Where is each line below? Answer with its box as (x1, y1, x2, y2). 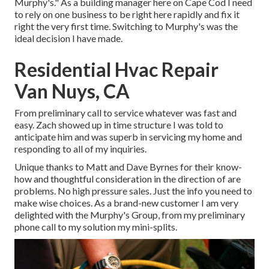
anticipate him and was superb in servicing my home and (14, 131, 242, 143)
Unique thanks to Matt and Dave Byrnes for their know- (14, 161, 242, 173)
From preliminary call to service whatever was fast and (14, 107, 237, 119)
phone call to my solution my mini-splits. (14, 221, 177, 233)
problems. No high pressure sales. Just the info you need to (14, 185, 252, 197)
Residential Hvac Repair (14, 58, 219, 82)
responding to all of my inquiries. (14, 143, 147, 155)
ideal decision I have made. (14, 32, 122, 44)
